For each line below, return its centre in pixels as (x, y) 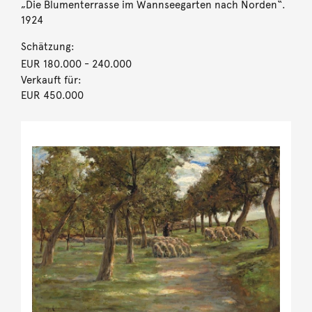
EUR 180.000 (51, 64)
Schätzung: (47, 46)
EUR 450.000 (52, 95)
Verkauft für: (51, 80)
